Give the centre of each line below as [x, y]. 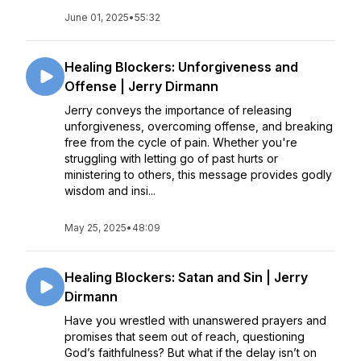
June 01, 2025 [97, 17]
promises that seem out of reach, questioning [185, 336]
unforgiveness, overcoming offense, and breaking [199, 126]
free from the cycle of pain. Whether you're [181, 142]
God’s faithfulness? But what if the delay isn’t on [191, 353]
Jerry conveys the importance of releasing [178, 110]
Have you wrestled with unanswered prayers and [195, 320]
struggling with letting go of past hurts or [171, 158]
